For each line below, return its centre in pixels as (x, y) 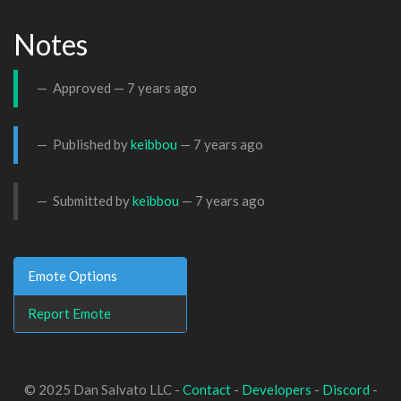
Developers (276, 389)
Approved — (89, 88)
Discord (346, 389)
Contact (206, 389)
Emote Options (73, 275)
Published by (90, 144)
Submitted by (91, 200)
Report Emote (69, 313)
